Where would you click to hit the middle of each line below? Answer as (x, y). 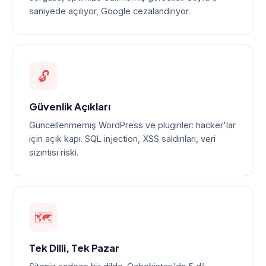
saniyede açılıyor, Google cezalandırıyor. (110, 11)
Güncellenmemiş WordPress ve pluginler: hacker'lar (132, 125)
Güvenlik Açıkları (70, 107)
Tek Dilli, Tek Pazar (74, 248)
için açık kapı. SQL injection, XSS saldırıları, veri (122, 139)
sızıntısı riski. (54, 152)
